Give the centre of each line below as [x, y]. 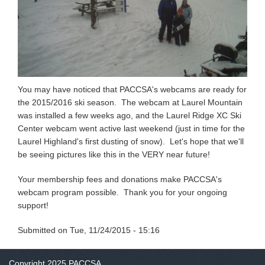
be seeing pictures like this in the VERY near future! [116, 155]
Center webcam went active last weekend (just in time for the [131, 129]
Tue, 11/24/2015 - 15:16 [115, 230]
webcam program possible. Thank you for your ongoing [122, 193]
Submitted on [44, 230]
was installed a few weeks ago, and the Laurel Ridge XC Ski [130, 116]
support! [39, 206]
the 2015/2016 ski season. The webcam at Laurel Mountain [130, 103]
